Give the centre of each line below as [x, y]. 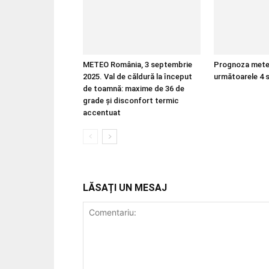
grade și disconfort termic [131, 101]
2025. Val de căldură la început [138, 77]
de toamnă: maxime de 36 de [134, 89]
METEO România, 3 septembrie [138, 65]
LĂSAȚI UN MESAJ [125, 188]
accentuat [102, 113]
